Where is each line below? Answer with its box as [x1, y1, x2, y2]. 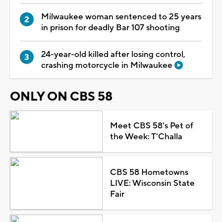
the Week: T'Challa [110, 131, 182, 142]
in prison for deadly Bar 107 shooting [41, 22, 180, 33]
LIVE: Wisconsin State [110, 177, 195, 189]
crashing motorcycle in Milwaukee [41, 59, 174, 71]
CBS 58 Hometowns [110, 166, 188, 178]
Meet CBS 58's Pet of [110, 120, 193, 131]
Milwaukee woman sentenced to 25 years [41, 11, 201, 22]
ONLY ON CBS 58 [10, 88, 112, 105]
